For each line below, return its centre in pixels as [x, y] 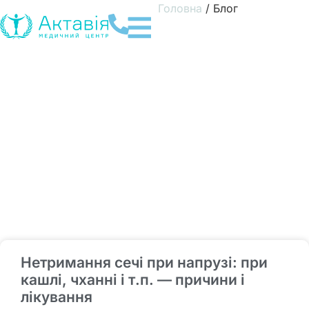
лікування [57, 297]
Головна [180, 8]
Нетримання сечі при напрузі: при [144, 263]
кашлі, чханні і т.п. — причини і [133, 280]
